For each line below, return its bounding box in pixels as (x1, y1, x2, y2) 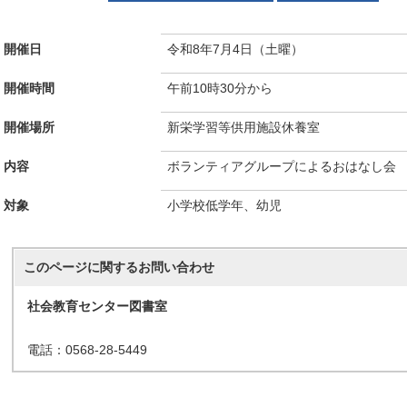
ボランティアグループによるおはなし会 (167, 160, 396, 174)
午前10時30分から (167, 82, 273, 95)
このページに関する (24, 261, 138, 274)
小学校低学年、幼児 (167, 199, 282, 213)
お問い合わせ (138, 261, 214, 274)
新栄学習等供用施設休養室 (167, 121, 320, 134)
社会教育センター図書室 (27, 300, 167, 313)
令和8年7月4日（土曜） (167, 43, 303, 56)
